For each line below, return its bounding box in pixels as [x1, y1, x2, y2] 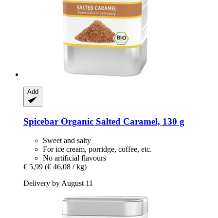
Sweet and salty [43, 136, 91, 145]
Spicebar [23, 116, 58, 127]
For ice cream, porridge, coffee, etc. [43, 145, 152, 153]
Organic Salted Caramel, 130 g [58, 116, 184, 127]
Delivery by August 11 [23, 179, 93, 187]
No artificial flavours [43, 153, 106, 162]
